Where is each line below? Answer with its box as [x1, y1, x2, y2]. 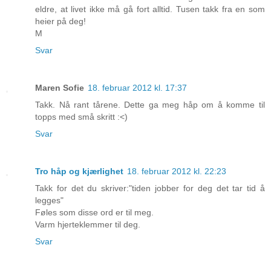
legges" [35, 195, 64, 206]
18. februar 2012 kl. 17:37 [88, 83, 187, 93]
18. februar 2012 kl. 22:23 [127, 166, 226, 177]
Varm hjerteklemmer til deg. [35, 220, 140, 230]
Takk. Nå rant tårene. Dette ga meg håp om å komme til [35, 100, 265, 110]
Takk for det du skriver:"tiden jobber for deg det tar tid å [35, 183, 265, 194]
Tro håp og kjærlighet [35, 166, 123, 177]
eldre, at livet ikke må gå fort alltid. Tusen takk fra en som [35, 4, 265, 15]
